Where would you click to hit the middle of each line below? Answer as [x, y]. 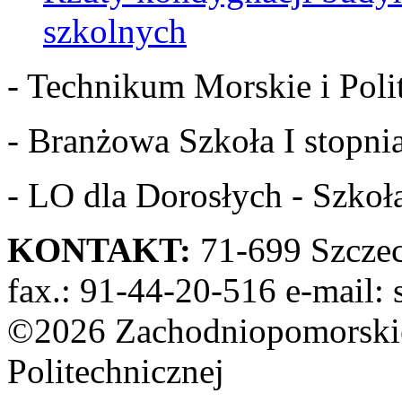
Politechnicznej [116, 371]
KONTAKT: [99, 249]
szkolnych [115, 31]
